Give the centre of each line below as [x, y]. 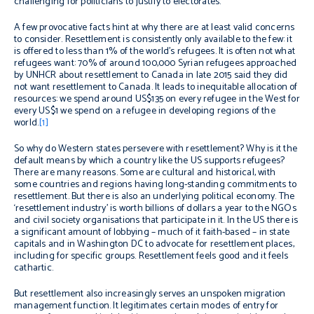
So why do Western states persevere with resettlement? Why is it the [156, 149]
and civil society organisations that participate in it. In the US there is [156, 220]
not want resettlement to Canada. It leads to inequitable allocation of [156, 87]
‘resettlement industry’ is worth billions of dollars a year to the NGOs [155, 209]
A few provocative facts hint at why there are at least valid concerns [155, 28]
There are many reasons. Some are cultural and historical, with [145, 173]
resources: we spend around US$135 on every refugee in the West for [157, 99]
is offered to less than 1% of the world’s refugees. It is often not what [155, 52]
